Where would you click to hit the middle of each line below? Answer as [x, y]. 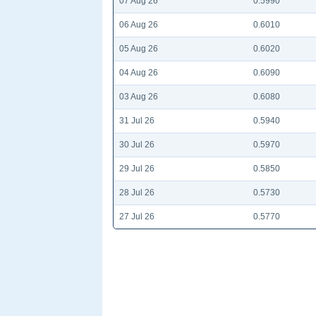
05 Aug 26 [139, 48]
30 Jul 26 [137, 144]
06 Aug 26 [139, 24]
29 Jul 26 [137, 168]
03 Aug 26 [139, 96]
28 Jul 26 [137, 192]
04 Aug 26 [139, 72]
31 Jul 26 [137, 120]
